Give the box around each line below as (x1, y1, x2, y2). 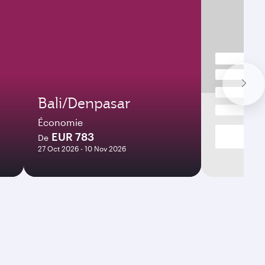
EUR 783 (51, 130, 94, 143)
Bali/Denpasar (38, 93, 131, 112)
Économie (38, 117, 83, 128)
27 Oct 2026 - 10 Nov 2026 (38, 144, 126, 153)
